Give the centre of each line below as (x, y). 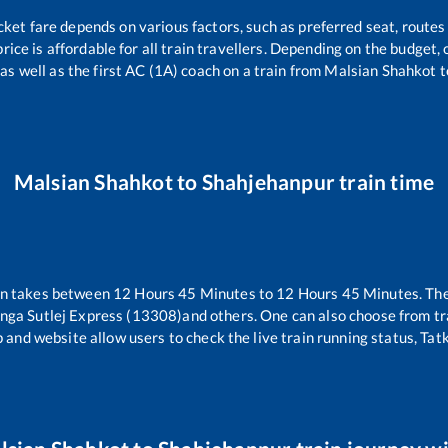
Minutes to (236, 293)
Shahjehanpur (268, 181)
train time (384, 181)
